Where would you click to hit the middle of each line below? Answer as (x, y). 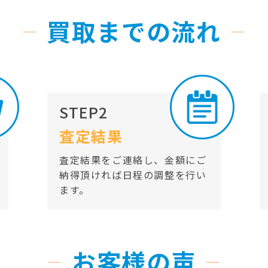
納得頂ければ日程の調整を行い (133, 175)
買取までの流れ (134, 31)
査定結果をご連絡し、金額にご (133, 160)
